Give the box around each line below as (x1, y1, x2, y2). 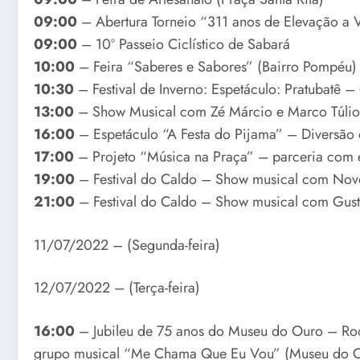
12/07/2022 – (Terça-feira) (34, 277, 200, 299)
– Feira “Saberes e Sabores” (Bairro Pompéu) (75, 56, 357, 78)
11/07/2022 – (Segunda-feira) (34, 234, 220, 256)
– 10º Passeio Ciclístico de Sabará (77, 34, 290, 55)
